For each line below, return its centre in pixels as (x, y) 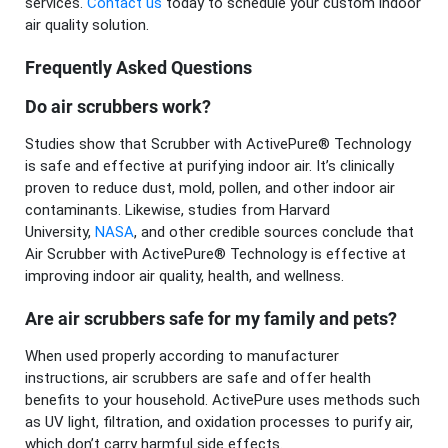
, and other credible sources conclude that (274, 232)
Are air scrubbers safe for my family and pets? (211, 319)
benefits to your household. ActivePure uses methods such (222, 400)
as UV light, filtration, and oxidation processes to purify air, (219, 422)
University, (60, 232)
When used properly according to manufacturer (182, 356)
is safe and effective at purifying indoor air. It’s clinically (209, 166)
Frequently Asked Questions (138, 68)
